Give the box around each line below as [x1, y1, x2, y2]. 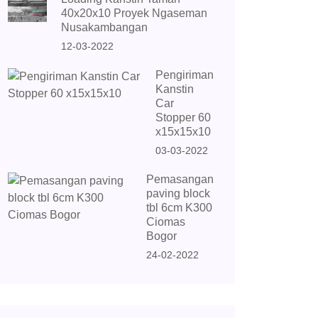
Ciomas [146, 216, 185, 229]
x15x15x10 [155, 126, 211, 138]
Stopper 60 [155, 111, 211, 124]
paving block [146, 187, 210, 200]
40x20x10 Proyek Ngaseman [60, 7, 207, 20]
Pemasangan [146, 173, 214, 186]
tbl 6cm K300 [146, 202, 212, 214]
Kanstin [155, 83, 194, 96]
